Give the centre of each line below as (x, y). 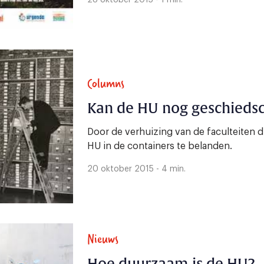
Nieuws (103, 239)
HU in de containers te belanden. (160, 146)
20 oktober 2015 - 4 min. (136, 169)
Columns (106, 83)
